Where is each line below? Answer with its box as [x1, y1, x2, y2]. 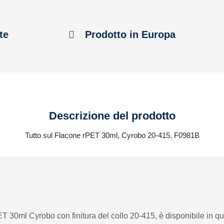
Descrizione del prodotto [48, 109, 175, 122]
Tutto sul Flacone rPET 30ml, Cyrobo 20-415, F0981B [24, 131, 199, 139]
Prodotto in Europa [82, 29, 175, 40]
